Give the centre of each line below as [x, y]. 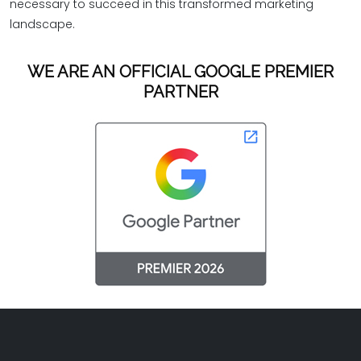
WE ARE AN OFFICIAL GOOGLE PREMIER [180, 71]
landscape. [42, 24]
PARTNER [180, 91]
